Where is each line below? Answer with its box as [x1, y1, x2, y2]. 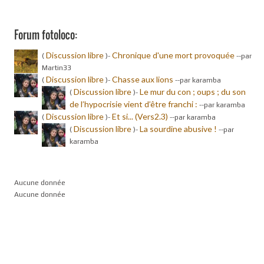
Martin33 [42, 64, 71, 72]
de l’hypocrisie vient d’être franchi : [70, 99, 199, 110]
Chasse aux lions [112, 74, 173, 85]
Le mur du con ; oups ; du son [140, 87, 246, 97]
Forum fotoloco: [14, 27, 77, 43]
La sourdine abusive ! [140, 124, 217, 134]
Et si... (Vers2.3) [112, 111, 168, 122]
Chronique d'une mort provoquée [112, 50, 235, 61]
